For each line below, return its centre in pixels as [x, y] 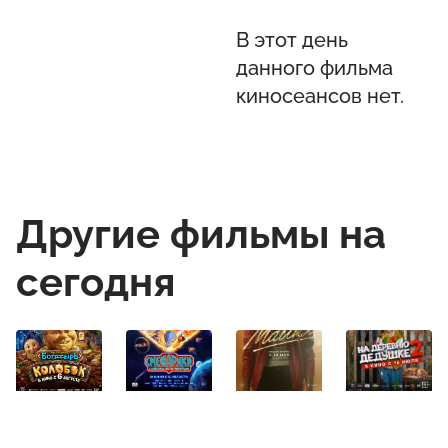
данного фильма [314, 68]
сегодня [95, 281]
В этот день [291, 40]
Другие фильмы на [201, 233]
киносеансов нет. [319, 96]
